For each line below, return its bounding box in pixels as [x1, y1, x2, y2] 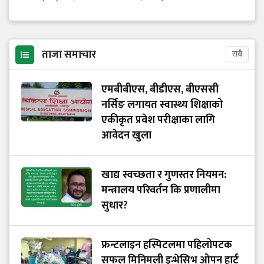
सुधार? [101, 197, 128, 215]
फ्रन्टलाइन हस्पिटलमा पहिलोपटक [101, 236, 232, 255]
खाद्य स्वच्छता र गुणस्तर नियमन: [101, 166, 226, 184]
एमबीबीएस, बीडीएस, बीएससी [101, 81, 219, 99]
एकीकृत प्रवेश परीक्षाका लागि [101, 111, 215, 130]
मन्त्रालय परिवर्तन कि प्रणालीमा [101, 181, 220, 200]
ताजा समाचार [42, 46, 96, 64]
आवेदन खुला [101, 127, 151, 145]
